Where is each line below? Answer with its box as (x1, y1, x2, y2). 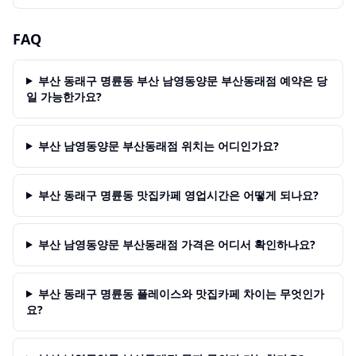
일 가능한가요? (26, 88, 102, 104)
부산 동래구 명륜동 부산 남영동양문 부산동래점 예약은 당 (37, 72, 327, 88)
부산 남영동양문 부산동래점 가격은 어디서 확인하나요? (37, 236, 315, 252)
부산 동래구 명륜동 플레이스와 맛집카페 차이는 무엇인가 (37, 285, 324, 301)
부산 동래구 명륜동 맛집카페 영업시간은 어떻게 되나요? (37, 187, 319, 203)
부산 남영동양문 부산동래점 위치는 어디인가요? (37, 137, 279, 153)
